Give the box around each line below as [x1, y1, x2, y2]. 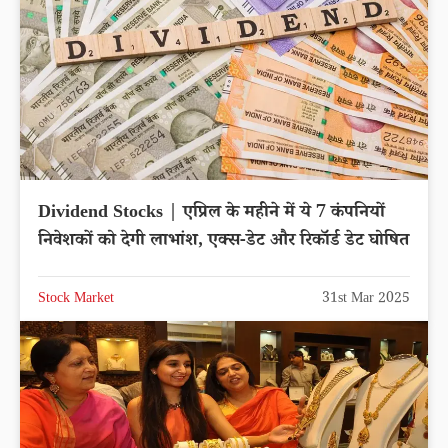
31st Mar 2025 [322, 289, 410, 312]
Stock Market [38, 289, 114, 312]
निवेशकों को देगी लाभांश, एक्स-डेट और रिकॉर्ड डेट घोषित [38, 228, 409, 257]
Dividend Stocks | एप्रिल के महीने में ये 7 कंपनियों [38, 200, 385, 229]
